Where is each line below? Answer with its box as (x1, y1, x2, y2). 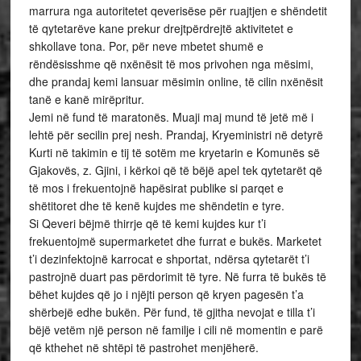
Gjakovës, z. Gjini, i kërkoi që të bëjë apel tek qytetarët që (28, 162, 322, 178)
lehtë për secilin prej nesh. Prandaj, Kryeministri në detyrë (28, 127, 323, 143)
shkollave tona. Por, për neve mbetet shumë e (28, 38, 263, 54)
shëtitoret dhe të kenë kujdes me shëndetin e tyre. (28, 197, 284, 214)
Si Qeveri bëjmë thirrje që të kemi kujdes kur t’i (28, 215, 266, 231)
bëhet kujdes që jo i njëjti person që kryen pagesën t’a (28, 286, 304, 302)
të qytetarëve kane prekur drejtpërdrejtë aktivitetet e (28, 20, 293, 36)
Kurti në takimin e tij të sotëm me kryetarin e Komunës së (28, 144, 320, 160)
